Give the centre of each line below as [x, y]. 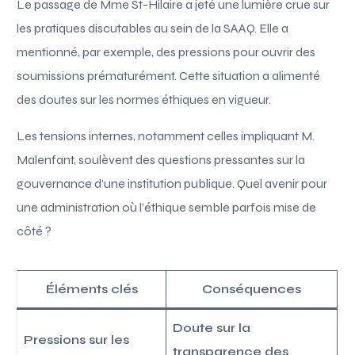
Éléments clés [92, 288]
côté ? [34, 231]
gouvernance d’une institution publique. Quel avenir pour [172, 183]
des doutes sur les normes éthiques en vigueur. [144, 99]
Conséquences [252, 288]
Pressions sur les [77, 339]
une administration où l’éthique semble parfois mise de [167, 207]
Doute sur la [212, 327]
